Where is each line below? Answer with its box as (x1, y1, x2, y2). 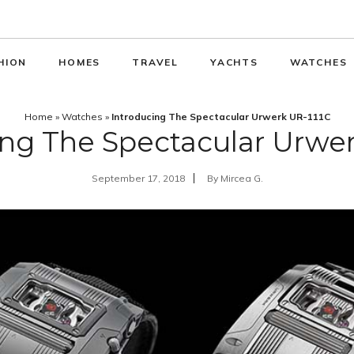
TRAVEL (132, 56, 179, 68)
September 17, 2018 (91, 172, 185, 184)
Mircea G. (220, 172, 263, 184)
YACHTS (209, 56, 258, 68)
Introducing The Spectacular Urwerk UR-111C (111, 111, 330, 122)
